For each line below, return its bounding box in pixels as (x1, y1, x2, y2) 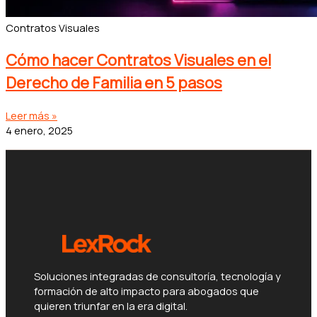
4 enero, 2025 (6, 122, 73, 137)
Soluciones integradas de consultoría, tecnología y (34, 269, 281, 284)
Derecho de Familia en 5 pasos (6, 71, 222, 93)
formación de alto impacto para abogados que (34, 284, 259, 299)
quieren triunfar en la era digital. (34, 299, 188, 313)
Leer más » (6, 108, 57, 122)
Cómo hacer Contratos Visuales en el (6, 49, 271, 71)
